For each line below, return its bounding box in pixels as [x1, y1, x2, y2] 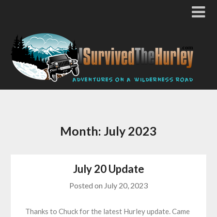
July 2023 [104, 124, 157, 138]
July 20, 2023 [104, 181, 148, 190]
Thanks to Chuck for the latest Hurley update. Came [25, 207, 190, 216]
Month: [60, 124, 104, 138]
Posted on [69, 181, 104, 190]
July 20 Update [73, 162, 144, 175]
